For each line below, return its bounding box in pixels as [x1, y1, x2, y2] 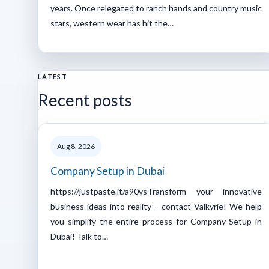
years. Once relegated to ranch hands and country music [50, 2, 262, 13]
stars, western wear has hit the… [50, 17, 174, 28]
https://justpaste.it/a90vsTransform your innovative [50, 186, 262, 196]
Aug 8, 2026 [57, 141, 95, 151]
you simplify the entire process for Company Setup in [50, 216, 262, 226]
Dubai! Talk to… [50, 231, 108, 241]
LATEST [38, 72, 67, 80]
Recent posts [38, 89, 132, 110]
